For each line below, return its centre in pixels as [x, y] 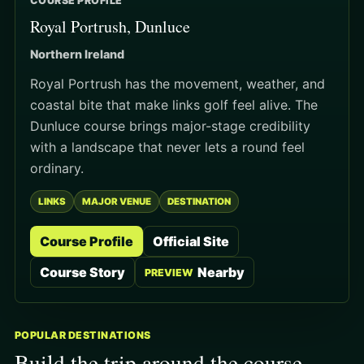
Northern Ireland [77, 54]
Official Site [191, 242]
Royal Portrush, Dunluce [110, 27]
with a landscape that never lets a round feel [167, 147]
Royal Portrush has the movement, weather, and [178, 84]
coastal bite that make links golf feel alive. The [174, 105]
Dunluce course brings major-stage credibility [170, 126]
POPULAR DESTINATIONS [83, 336]
